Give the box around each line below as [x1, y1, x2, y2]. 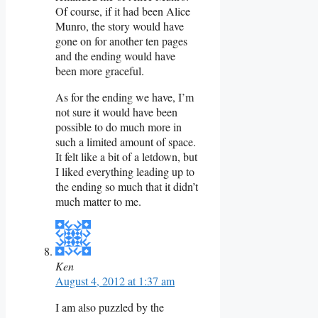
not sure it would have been [55, 104, 177, 119]
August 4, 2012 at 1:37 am [55, 273, 175, 288]
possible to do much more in [55, 119, 182, 134]
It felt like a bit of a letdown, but [55, 148, 197, 164]
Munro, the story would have [55, 18, 184, 33]
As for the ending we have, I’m [55, 89, 194, 104]
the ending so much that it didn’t [55, 178, 198, 194]
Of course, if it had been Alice [55, 3, 190, 18]
